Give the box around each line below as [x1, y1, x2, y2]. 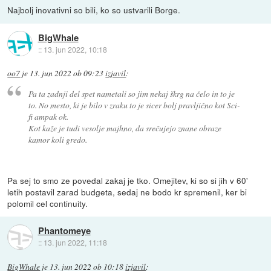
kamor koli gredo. [28, 133, 87, 145]
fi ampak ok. [28, 110, 68, 122]
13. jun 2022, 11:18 [43, 237, 107, 248]
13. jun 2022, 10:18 [43, 44, 107, 54]
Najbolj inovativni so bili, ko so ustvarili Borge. [7, 4, 181, 16]
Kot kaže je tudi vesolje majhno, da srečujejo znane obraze [28, 122, 221, 134]
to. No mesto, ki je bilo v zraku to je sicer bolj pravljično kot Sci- [28, 99, 240, 111]
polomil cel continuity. [7, 197, 88, 209]
